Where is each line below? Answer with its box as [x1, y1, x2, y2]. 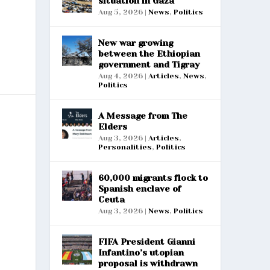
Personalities [98, 142, 152, 151]
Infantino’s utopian [98, 247, 184, 257]
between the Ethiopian [98, 48, 200, 58]
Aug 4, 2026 [98, 71, 143, 80]
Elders [98, 121, 127, 131]
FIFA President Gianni [98, 236, 195, 246]
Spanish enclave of [98, 183, 181, 193]
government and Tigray [98, 59, 199, 69]
